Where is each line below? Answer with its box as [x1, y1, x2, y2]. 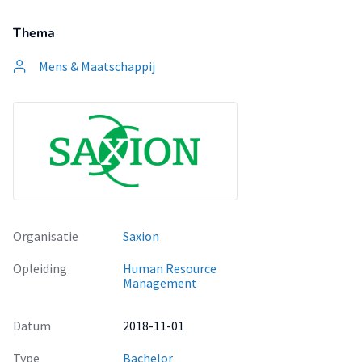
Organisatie [13, 228, 78, 244]
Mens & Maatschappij [39, 58, 155, 74]
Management [123, 275, 197, 291]
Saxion [123, 228, 159, 244]
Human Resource [123, 260, 217, 276]
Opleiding [13, 260, 67, 276]
